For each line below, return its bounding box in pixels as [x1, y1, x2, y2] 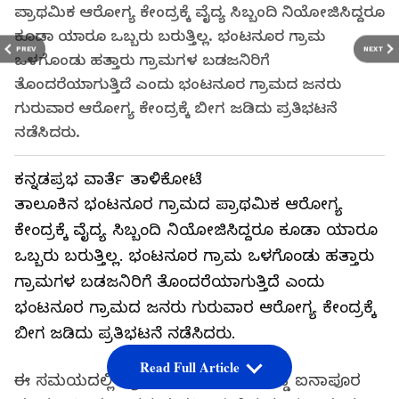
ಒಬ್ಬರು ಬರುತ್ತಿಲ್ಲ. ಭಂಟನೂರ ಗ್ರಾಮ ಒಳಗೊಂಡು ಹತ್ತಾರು [14, 247, 374, 265]
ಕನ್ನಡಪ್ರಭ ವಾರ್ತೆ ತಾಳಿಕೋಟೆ [14, 170, 202, 189]
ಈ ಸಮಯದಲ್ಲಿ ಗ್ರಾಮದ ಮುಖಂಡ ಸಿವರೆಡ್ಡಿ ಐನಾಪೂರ [14, 371, 361, 390]
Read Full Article [139, 357, 240, 378]
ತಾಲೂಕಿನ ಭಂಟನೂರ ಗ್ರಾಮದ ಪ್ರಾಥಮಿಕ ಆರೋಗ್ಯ [14, 195, 343, 214]
